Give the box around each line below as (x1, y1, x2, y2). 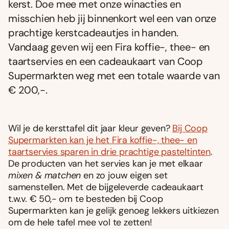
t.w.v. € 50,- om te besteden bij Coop (8, 193, 163, 205)
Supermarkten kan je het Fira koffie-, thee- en (8, 134, 197, 147)
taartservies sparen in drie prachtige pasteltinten (8, 146, 211, 158)
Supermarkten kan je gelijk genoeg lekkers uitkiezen (8, 204, 219, 217)
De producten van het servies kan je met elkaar (8, 157, 203, 170)
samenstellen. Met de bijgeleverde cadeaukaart (8, 181, 203, 194)
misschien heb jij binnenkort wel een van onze (8, 12, 216, 26)
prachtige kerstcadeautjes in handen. (8, 26, 178, 40)
